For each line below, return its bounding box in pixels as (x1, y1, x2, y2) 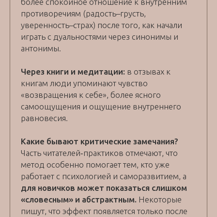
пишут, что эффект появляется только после (21, 206, 187, 216)
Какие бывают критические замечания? (21, 137, 178, 146)
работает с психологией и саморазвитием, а (21, 171, 186, 181)
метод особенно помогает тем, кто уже (21, 160, 170, 170)
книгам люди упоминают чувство (21, 78, 148, 88)
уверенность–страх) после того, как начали (21, 20, 182, 30)
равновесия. (21, 113, 68, 123)
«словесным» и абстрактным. (21, 195, 139, 204)
